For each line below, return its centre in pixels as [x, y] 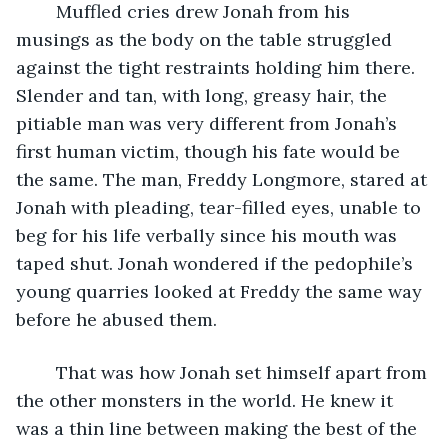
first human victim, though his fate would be [210, 151]
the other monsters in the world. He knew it [207, 400]
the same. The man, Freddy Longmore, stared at [224, 179]
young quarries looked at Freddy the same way [221, 291]
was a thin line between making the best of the [219, 428]
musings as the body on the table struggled [206, 39]
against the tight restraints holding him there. [218, 67]
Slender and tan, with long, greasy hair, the [204, 95]
